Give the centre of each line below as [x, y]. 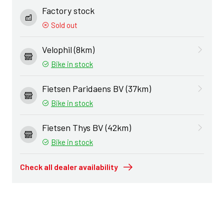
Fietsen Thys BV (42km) [86, 127]
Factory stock [68, 10]
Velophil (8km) [68, 49]
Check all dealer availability [69, 167]
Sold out [63, 25]
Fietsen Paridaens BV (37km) [96, 88]
